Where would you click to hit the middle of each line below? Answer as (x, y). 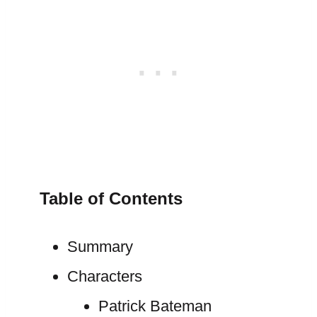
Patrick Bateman (155, 306)
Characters (104, 276)
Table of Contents (111, 198)
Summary (100, 247)
